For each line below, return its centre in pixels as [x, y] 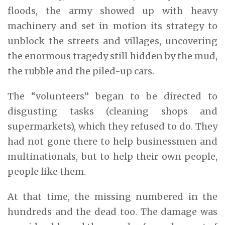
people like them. [47, 171]
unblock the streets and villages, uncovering [113, 41]
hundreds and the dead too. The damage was [113, 211]
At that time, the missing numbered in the [113, 196]
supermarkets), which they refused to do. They [113, 126]
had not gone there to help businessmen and [113, 141]
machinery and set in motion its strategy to [113, 26]
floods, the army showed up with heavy [113, 11]
